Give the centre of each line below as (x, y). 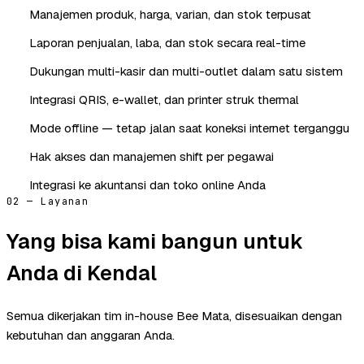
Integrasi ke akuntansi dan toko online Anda (147, 184)
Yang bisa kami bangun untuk (155, 241)
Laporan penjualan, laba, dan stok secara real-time (167, 42)
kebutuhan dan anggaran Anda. (91, 335)
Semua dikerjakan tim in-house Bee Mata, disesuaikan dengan (174, 315)
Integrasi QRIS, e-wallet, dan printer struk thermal (164, 99)
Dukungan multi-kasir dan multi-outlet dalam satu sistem (186, 71)
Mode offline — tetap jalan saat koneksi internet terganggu (189, 128)
